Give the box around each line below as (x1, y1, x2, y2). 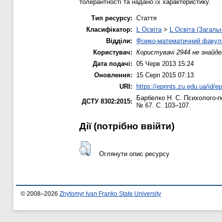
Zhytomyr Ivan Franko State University (59, 191, 161, 197)
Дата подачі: (93, 59, 132, 67)
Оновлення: (94, 71, 132, 79)
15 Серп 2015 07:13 (136, 71, 194, 79)
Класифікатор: (86, 25, 132, 33)
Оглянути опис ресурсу (99, 150, 169, 158)
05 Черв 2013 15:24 (136, 59, 194, 67)
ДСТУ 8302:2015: (82, 97, 132, 105)
